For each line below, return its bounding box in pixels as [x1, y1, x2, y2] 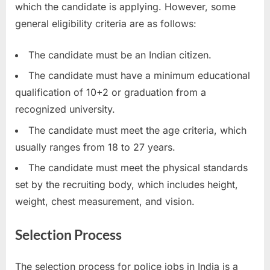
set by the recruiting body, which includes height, [15, 178, 238, 190]
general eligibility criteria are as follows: [15, 17, 196, 30]
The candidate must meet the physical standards [28, 161, 248, 174]
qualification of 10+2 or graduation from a [15, 86, 206, 99]
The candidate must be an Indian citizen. [28, 48, 212, 61]
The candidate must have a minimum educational [28, 69, 250, 82]
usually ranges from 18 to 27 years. [15, 140, 175, 153]
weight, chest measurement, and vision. [15, 195, 195, 207]
